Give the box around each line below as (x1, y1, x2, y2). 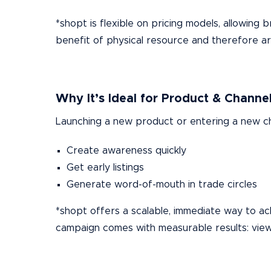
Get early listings (67, 163, 144, 173)
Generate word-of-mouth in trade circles (67, 180, 257, 190)
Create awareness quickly (67, 146, 186, 156)
